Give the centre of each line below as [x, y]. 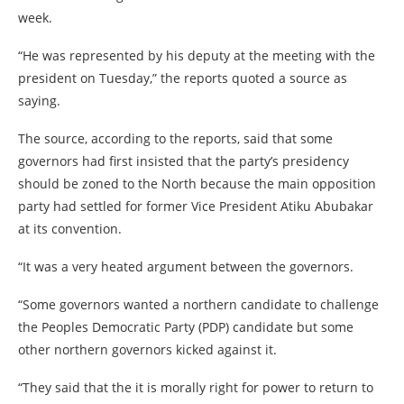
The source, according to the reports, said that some [175, 138]
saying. [39, 101]
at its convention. [70, 229]
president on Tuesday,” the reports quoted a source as [183, 78]
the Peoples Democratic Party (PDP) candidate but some [186, 327]
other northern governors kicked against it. [147, 349]
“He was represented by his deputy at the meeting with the [197, 55]
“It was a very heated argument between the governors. [186, 266]
